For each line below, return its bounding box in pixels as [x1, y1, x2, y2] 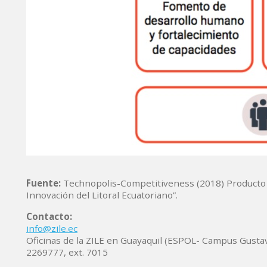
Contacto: [26, 210, 74, 222]
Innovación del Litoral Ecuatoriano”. [26, 189, 178, 201]
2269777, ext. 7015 [26, 246, 108, 258]
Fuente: [26, 177, 61, 189]
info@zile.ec [26, 222, 77, 234]
